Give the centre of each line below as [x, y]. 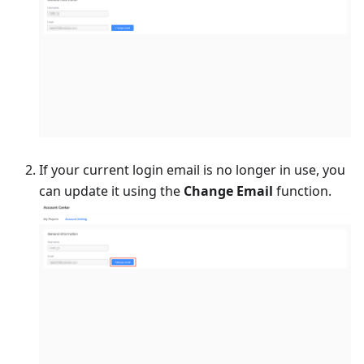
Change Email [228, 191]
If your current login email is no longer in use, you [192, 170]
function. [302, 191]
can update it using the [111, 191]
